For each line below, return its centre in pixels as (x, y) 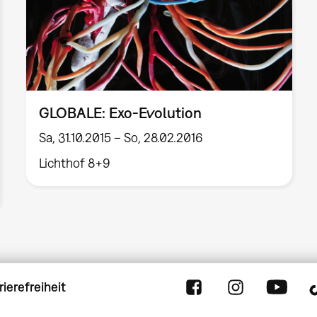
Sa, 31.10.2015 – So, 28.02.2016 (121, 138)
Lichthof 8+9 (75, 163)
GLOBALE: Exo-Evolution (121, 112)
